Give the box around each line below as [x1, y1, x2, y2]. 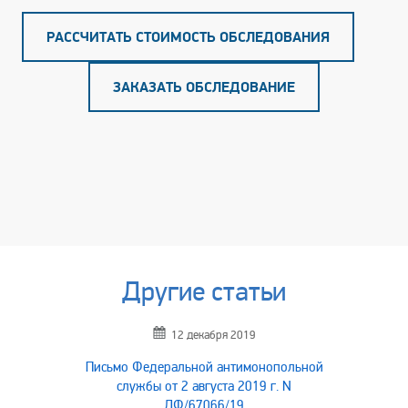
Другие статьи [122, 275, 286, 309]
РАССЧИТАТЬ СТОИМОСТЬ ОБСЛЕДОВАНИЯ [46, 28, 330, 46]
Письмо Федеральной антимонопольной [85, 359, 323, 375]
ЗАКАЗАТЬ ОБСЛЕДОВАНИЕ [113, 78, 295, 97]
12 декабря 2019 [170, 328, 256, 342]
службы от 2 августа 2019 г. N [117, 378, 291, 394]
